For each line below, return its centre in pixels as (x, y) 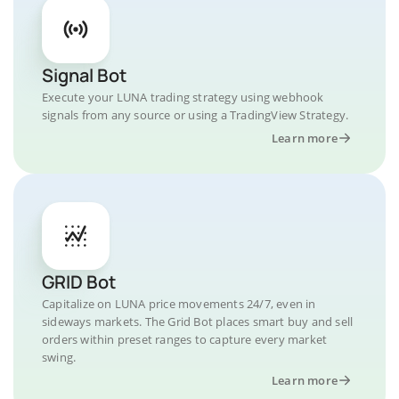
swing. (59, 357)
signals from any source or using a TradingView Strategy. (195, 115)
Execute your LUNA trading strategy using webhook (183, 97)
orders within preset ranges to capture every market (185, 339)
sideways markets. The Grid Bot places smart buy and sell (198, 322)
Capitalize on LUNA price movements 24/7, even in (179, 304)
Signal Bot (84, 75)
